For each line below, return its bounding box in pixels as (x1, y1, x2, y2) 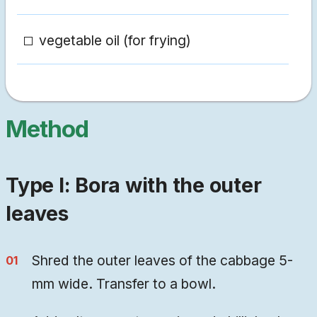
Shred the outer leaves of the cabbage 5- (32, 252, 294, 270)
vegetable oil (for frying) (39, 32, 191, 50)
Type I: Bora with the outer (6, 173, 262, 198)
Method (6, 115, 88, 144)
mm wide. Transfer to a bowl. (32, 275, 217, 293)
